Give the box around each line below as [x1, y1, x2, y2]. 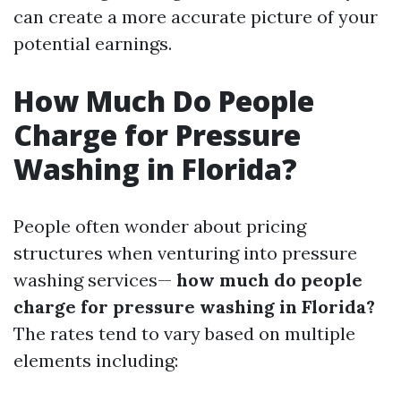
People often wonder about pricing [13, 215, 306, 237]
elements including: [13, 349, 178, 371]
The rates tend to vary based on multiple [13, 322, 355, 345]
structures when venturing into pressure [13, 242, 357, 264]
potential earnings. [13, 32, 172, 55]
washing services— [13, 269, 172, 291]
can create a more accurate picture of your [13, 5, 378, 28]
